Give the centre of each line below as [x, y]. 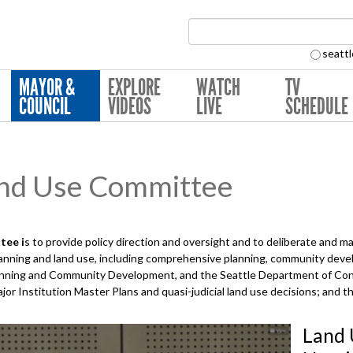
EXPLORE [134, 87]
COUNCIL [45, 106]
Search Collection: [243, 56]
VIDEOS [129, 106]
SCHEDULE [316, 106]
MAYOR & [47, 87]
